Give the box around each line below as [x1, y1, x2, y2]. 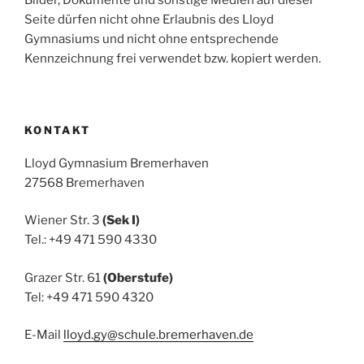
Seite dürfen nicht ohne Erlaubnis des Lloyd [24, 11, 274, 27]
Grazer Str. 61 [24, 270, 103, 285]
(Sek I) [102, 213, 140, 228]
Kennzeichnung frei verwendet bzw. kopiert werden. [24, 50, 321, 66]
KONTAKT [24, 123, 91, 137]
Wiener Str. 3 [24, 213, 102, 228]
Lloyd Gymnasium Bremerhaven [24, 155, 209, 171]
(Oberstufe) [103, 270, 173, 285]
